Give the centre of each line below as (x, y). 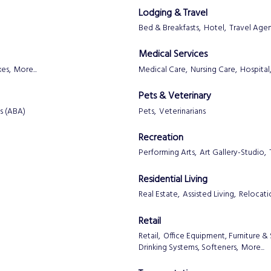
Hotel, (215, 28)
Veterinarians (182, 111)
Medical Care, (163, 70)
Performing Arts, (168, 153)
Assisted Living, (209, 195)
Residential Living (173, 179)
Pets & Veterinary (175, 96)
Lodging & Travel (173, 13)
